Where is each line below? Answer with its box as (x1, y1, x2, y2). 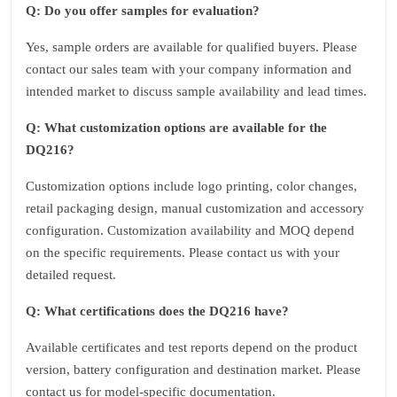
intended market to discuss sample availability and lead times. (26, 84, 367, 98)
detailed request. (26, 268, 116, 282)
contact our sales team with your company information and (26, 62, 352, 76)
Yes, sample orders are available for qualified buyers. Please (26, 40, 357, 54)
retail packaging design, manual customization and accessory (26, 201, 364, 215)
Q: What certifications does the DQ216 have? (26, 304, 289, 318)
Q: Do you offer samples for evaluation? (26, 4, 260, 18)
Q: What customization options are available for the (26, 121, 327, 135)
